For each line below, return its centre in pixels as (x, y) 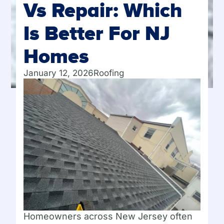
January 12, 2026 (59, 73)
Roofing (109, 73)
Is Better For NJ (97, 33)
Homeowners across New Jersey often (108, 216)
